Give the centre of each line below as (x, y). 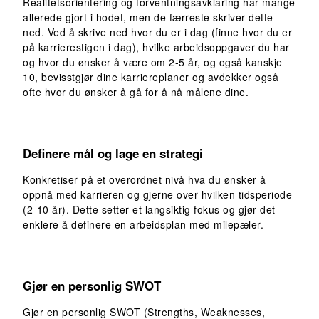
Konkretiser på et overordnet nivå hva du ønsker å (145, 179)
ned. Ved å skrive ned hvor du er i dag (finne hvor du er (157, 32)
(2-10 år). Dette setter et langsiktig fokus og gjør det (149, 209)
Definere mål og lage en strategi (113, 153)
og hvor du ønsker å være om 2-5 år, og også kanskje (153, 62)
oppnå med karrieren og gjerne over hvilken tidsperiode (157, 194)
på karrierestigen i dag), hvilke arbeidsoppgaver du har (156, 47)
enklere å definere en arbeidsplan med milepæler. (143, 224)
